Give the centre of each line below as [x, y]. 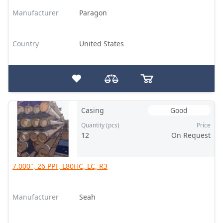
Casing [92, 110]
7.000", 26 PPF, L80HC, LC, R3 [60, 166]
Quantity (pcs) [100, 125]
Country [26, 44]
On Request [191, 135]
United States [101, 44]
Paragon [93, 13]
